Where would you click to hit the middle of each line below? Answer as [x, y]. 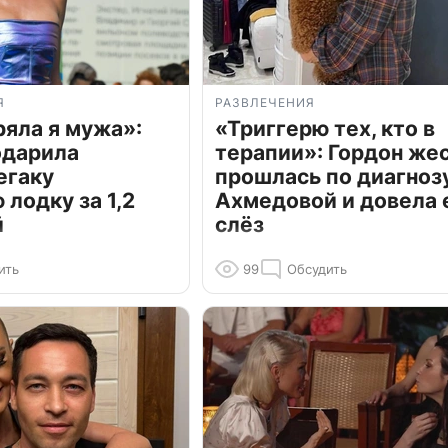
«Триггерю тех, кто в [325, 129]
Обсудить [317, 269]
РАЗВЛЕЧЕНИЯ [265, 103]
